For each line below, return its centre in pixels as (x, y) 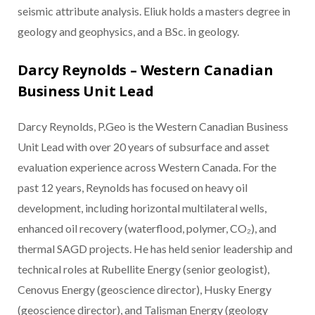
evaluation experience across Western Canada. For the (147, 167)
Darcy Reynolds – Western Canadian (146, 70)
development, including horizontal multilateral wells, (142, 208)
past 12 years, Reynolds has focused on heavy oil (133, 188)
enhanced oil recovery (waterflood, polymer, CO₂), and (147, 229)
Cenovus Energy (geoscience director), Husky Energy (144, 290)
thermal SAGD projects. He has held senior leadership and (155, 249)
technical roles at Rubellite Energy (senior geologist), (143, 269)
